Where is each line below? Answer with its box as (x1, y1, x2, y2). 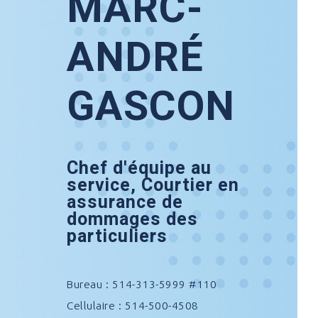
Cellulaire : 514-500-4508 (67, 300, 199, 312)
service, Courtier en (67, 172, 240, 199)
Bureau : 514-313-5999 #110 (67, 278, 217, 291)
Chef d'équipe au (67, 155, 212, 182)
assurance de (67, 190, 184, 216)
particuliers (67, 224, 168, 251)
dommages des (67, 207, 199, 234)
